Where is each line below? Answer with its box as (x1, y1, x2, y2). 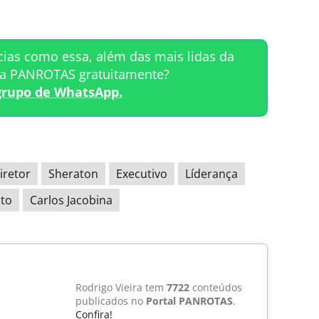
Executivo (116, 165, 167, 182)
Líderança (185, 165, 238, 182)
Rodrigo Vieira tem (75, 280, 167, 294)
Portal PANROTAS (146, 293, 233, 308)
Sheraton (48, 165, 98, 182)
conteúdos (189, 280, 242, 294)
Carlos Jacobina (30, 192, 113, 208)
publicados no (75, 293, 146, 308)
